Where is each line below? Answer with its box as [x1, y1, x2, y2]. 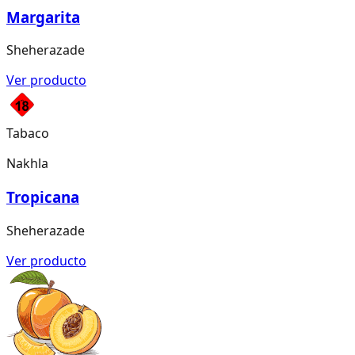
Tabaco [6, 124, 49, 143]
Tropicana [6, 187, 79, 208]
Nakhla [6, 155, 48, 173]
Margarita [6, 6, 80, 27]
